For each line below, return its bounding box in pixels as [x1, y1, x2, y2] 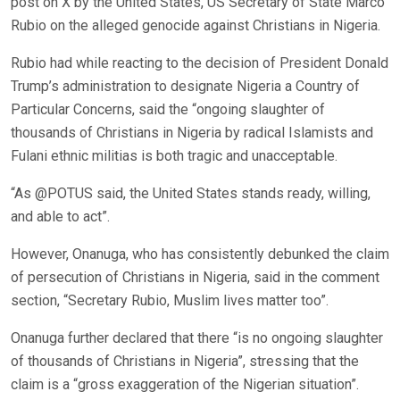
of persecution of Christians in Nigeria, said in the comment [11, 269, 379, 287]
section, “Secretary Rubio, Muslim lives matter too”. [11, 292, 329, 310]
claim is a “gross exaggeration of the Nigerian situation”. [11, 376, 359, 394]
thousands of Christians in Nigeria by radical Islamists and [11, 124, 373, 142]
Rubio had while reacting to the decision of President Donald [11, 54, 388, 72]
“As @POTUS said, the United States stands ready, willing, [11, 185, 371, 203]
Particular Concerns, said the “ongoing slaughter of [11, 101, 325, 119]
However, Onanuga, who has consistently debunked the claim [11, 246, 389, 263]
